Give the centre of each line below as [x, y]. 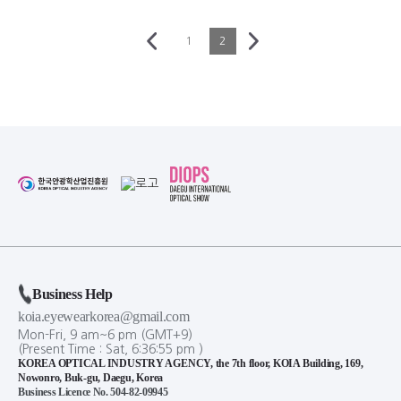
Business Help [73, 294]
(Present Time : [62, 349]
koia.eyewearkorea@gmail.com [104, 316]
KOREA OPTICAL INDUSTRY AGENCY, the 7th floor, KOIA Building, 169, [191, 363]
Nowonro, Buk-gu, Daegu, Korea [91, 377]
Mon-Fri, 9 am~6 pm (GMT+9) [105, 334]
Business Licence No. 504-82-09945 [93, 392]
